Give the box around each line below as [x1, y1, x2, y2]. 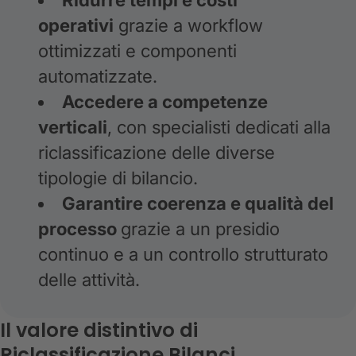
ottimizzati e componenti [38, 39, 237, 61]
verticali [38, 115, 107, 137]
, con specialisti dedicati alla [107, 115, 331, 137]
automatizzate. [38, 64, 157, 87]
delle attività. [38, 268, 140, 290]
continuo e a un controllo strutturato [38, 242, 328, 265]
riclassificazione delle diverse [38, 141, 275, 163]
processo [38, 217, 121, 239]
